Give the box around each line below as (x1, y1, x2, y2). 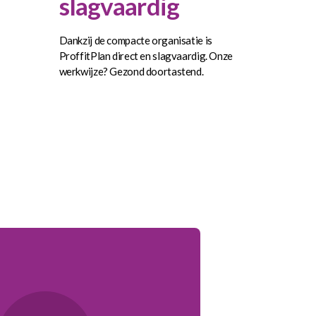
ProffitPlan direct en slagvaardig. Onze (59, 49, 233, 62)
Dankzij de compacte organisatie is (59, 33, 212, 47)
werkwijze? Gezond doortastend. (59, 64, 204, 78)
